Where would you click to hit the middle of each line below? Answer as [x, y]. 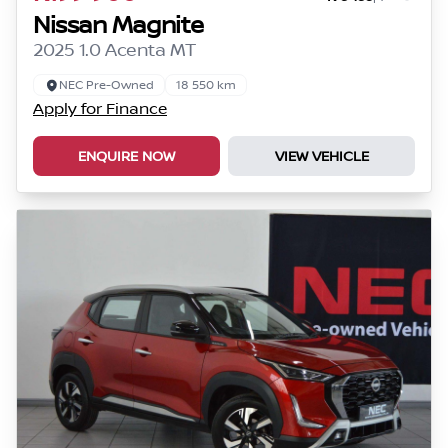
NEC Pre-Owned [106, 84]
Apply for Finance [100, 108]
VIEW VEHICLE [321, 155]
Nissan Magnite [118, 23]
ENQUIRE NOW [126, 155]
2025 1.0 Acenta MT [114, 49]
